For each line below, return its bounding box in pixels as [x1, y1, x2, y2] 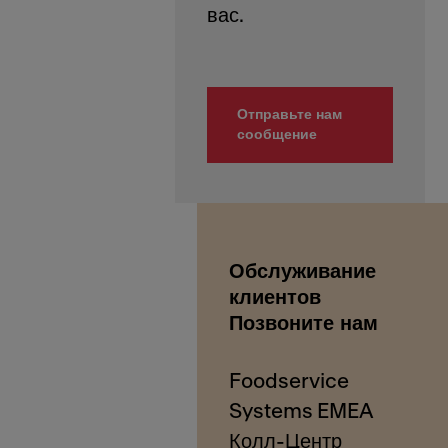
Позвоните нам [229, 312, 379, 334]
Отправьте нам [237, 106, 342, 122]
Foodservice [229, 370, 350, 392]
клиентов [229, 286, 322, 308]
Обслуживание [229, 260, 377, 282]
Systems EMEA [229, 400, 375, 422]
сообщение [237, 126, 317, 142]
